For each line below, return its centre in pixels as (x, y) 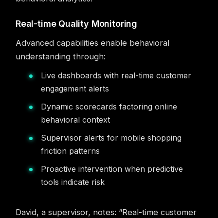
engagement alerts (75, 89)
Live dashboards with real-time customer (116, 75)
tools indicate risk (73, 182)
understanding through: (61, 56)
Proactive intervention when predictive (112, 169)
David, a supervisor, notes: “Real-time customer (106, 212)
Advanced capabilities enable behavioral (92, 43)
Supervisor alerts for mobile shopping (111, 138)
